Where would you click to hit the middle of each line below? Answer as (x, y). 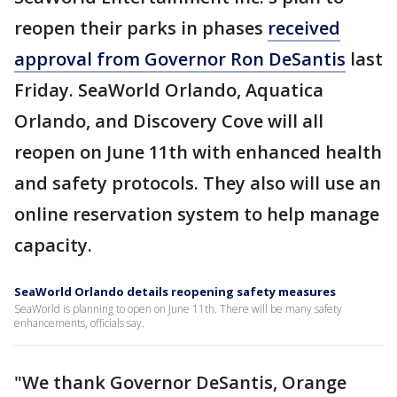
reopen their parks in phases (141, 28)
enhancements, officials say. (79, 323)
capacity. (53, 245)
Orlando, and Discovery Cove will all (169, 121)
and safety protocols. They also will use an (198, 183)
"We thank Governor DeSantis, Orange (180, 383)
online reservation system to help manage (197, 214)
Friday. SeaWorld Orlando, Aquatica (169, 90)
